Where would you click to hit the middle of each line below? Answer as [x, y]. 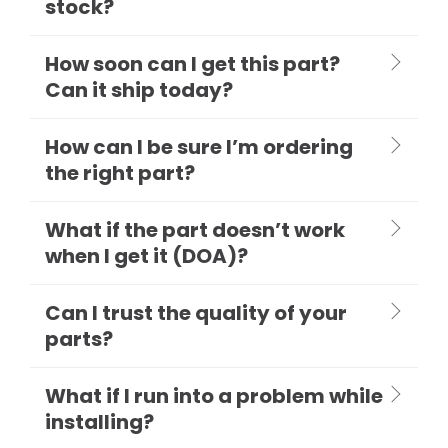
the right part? [120, 172]
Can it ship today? [139, 89]
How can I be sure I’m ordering [199, 146]
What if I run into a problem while [214, 395]
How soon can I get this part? [192, 63]
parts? [79, 338]
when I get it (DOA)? [146, 255]
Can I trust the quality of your [196, 312]
